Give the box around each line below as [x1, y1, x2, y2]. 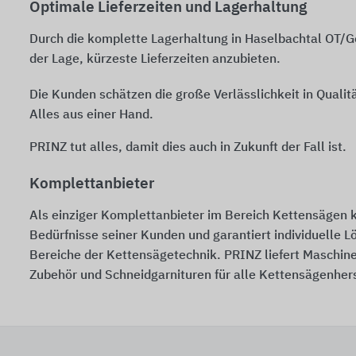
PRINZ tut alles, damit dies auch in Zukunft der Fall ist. [29, 141, 346, 155]
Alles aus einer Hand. [29, 109, 153, 122]
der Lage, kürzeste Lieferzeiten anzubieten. [29, 53, 281, 67]
